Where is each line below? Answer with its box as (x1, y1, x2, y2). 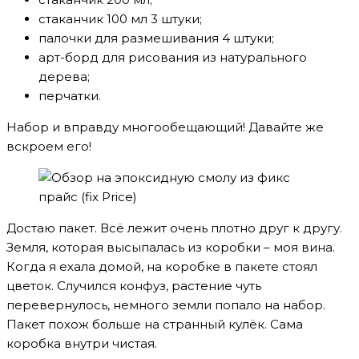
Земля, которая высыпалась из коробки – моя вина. (6, 240, 335, 255)
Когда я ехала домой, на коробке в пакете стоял (6, 259, 317, 274)
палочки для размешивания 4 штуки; (38, 30, 274, 46)
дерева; (38, 69, 90, 84)
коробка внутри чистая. (6, 336, 157, 351)
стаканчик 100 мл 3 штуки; (38, 11, 202, 26)
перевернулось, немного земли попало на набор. (6, 297, 325, 313)
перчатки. (38, 88, 101, 103)
